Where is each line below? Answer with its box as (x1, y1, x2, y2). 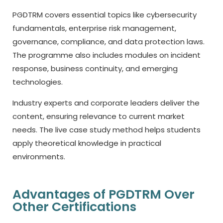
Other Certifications (12, 198, 136, 216)
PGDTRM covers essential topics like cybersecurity (12, 9, 197, 20)
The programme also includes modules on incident (12, 50, 201, 60)
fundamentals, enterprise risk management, (12, 23, 176, 33)
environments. (12, 151, 65, 162)
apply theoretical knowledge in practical (12, 138, 161, 148)
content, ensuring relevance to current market (12, 111, 185, 121)
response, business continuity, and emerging (12, 63, 178, 74)
